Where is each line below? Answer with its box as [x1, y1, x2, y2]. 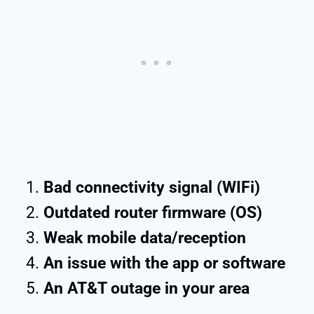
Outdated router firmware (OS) [43, 203, 262, 223]
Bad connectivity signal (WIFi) [43, 178, 260, 198]
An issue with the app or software [43, 254, 285, 273]
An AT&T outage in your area [43, 279, 250, 299]
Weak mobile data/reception [43, 228, 246, 248]
